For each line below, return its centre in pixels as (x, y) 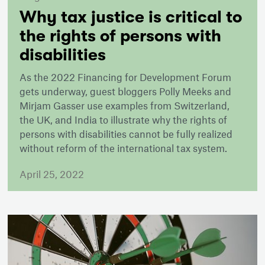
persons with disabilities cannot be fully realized (126, 133)
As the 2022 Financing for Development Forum (126, 77)
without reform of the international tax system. (124, 148)
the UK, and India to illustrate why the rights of (124, 119)
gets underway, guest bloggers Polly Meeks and (126, 91)
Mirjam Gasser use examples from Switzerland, (125, 105)
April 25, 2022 (52, 174)
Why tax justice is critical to (131, 17)
